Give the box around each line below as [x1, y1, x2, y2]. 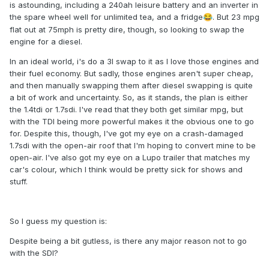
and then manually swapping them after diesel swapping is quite [10, 80, 253, 91]
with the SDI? [10, 248, 58, 258]
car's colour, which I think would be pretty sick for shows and [10, 165, 243, 175]
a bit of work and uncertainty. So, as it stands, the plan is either [10, 92, 248, 103]
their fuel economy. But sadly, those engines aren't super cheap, [10, 68, 253, 79]
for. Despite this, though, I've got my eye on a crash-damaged [10, 128, 243, 139]
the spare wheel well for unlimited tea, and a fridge [10, 12, 203, 22]
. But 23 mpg [213, 12, 259, 22]
